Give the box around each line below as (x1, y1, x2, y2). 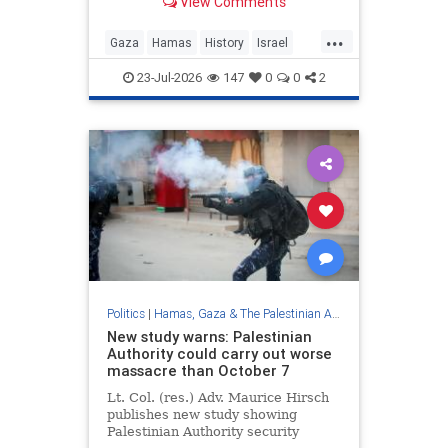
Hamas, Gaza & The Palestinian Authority (153, 306, 332, 322)
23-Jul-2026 (133, 68, 202, 86)
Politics (106, 306, 145, 322)
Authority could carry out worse (106, 344, 332, 364)
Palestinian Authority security (106, 424, 299, 440)
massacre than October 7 (106, 361, 290, 381)
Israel (257, 34, 288, 50)
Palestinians (110, 66, 179, 82)
